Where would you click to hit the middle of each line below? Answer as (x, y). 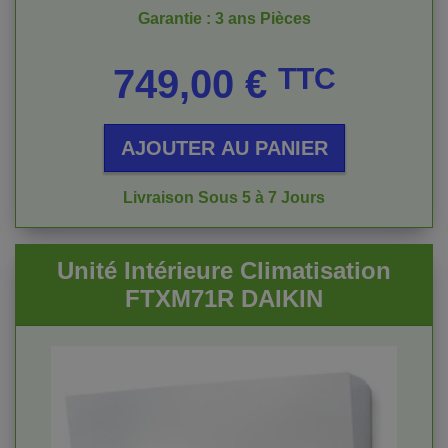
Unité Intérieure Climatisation (224, 270)
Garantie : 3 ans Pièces (224, 18)
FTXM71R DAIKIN (224, 298)
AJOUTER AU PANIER (224, 148)
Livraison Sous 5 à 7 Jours (224, 197)
